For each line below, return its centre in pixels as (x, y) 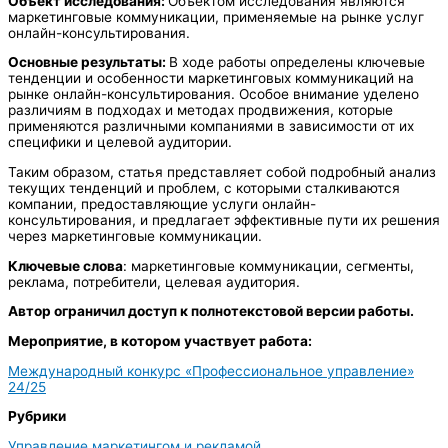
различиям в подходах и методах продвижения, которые (200, 110)
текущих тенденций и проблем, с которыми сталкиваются (204, 188)
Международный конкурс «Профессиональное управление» (211, 370)
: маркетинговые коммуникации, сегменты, (268, 265)
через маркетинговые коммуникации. (135, 236)
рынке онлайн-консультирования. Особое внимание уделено (213, 94)
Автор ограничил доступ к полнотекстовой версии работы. (211, 311)
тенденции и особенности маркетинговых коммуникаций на (211, 78)
